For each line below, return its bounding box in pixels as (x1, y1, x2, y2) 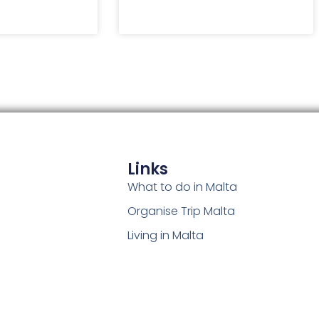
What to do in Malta (127, 178, 237, 195)
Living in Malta (127, 226, 204, 244)
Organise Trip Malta (127, 202, 235, 219)
